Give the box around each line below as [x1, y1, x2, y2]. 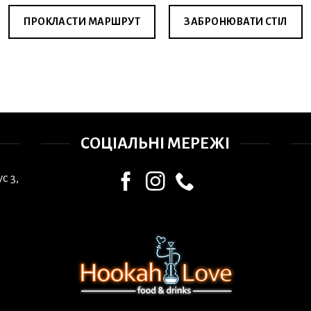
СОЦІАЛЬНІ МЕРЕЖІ [81, 135, 230, 153]
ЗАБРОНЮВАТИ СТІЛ [184, 16, 287, 28]
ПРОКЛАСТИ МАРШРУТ [24, 16, 141, 28]
